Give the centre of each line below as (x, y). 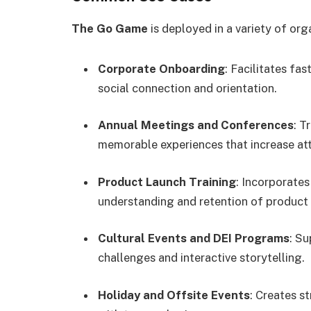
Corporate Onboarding (161, 68)
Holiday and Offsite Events (174, 295)
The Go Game (110, 28)
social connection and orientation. (187, 88)
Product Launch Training (167, 182)
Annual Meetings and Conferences (196, 125)
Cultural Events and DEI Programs (194, 238)
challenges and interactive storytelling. (201, 258)
